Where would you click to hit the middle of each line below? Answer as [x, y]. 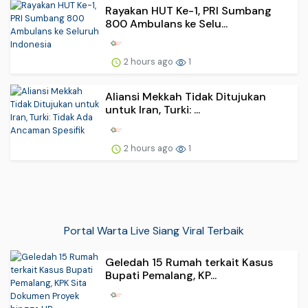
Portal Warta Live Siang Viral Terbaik [154, 230]
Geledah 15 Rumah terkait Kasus [189, 262]
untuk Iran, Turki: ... [153, 110]
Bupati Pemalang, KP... [161, 275]
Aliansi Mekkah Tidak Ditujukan [186, 97]
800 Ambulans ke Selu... [166, 23]
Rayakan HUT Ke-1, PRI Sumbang [188, 10]
